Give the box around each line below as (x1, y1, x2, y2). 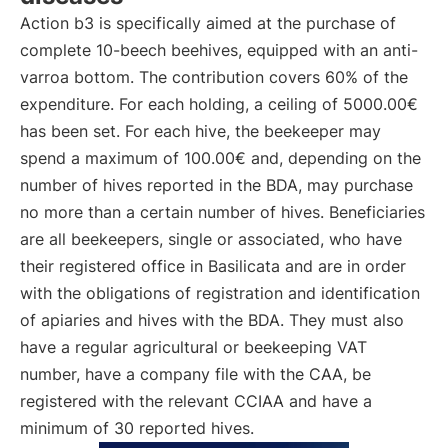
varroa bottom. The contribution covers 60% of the (20, 67, 408, 87)
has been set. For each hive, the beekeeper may (20, 121, 381, 141)
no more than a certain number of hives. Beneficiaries (20, 202, 425, 222)
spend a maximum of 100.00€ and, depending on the (20, 148, 421, 168)
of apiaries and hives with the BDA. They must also (20, 310, 404, 330)
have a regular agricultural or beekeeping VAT (20, 337, 367, 357)
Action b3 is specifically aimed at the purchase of (20, 13, 396, 33)
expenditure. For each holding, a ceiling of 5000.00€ (20, 94, 418, 114)
